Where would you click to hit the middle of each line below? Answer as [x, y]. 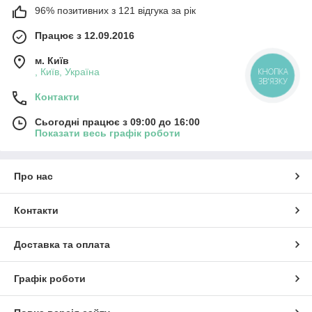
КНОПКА [273, 72]
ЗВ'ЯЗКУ [273, 80]
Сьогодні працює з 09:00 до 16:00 [117, 122]
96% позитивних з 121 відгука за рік [115, 11]
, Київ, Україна [67, 72]
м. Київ [52, 61]
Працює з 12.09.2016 [85, 36]
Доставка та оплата [62, 245]
